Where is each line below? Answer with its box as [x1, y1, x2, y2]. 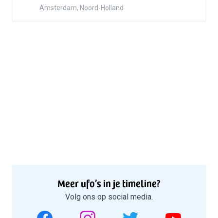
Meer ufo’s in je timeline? [57, 176, 161, 191]
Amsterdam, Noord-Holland [39, 4, 124, 12]
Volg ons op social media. [65, 192, 153, 202]
